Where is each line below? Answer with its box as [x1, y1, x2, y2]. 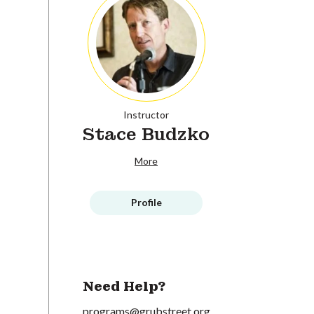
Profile [130, 196, 162, 208]
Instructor [123, 109, 169, 121]
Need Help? [82, 278, 165, 295]
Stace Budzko [83, 123, 210, 145]
